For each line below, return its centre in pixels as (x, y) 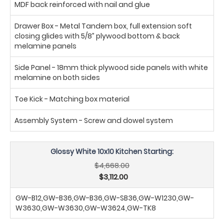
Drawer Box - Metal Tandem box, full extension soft (103, 26)
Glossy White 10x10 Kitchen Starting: (112, 151)
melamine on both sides (57, 77)
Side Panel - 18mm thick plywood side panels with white (111, 67)
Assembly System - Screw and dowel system (94, 120)
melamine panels (45, 46)
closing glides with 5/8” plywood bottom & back (97, 36)
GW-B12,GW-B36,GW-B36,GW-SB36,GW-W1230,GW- (105, 198)
